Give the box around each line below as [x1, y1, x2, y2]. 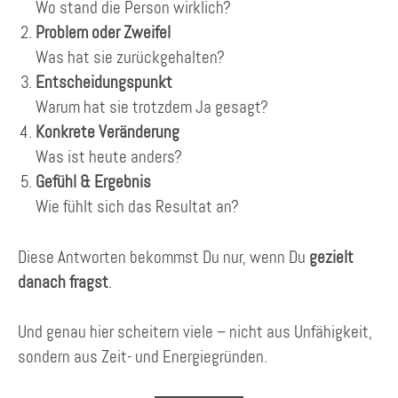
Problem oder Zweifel [36, 21, 171, 44]
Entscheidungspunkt [36, 71, 172, 94]
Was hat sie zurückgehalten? [36, 46, 225, 69]
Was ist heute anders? [36, 146, 182, 169]
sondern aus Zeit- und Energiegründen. [18, 346, 267, 369]
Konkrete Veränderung [36, 121, 179, 144]
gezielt [309, 245, 354, 268]
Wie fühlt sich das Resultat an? [36, 195, 239, 219]
